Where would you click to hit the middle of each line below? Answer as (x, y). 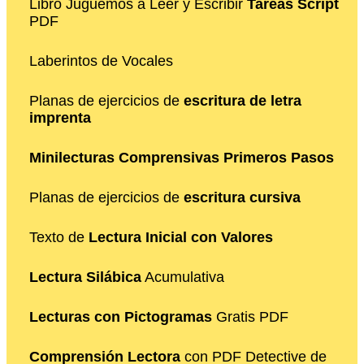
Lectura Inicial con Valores (181, 237)
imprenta (60, 117)
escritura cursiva (242, 197)
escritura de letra (243, 100)
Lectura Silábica (85, 277)
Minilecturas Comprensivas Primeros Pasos (182, 157)
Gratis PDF (250, 316)
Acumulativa (183, 277)
